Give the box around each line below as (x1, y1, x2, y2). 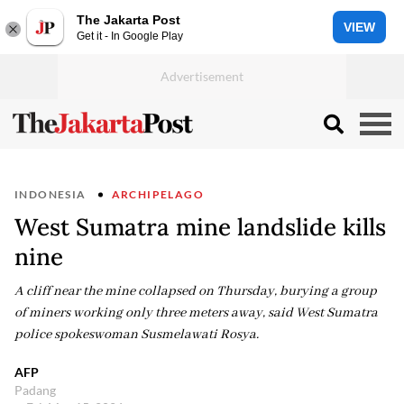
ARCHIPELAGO (111, 188, 205, 201)
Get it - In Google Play (77, 29, 183, 42)
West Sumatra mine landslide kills (14, 212, 386, 242)
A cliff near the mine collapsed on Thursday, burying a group (14, 283, 377, 299)
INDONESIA (14, 188, 87, 201)
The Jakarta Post (77, 12, 180, 27)
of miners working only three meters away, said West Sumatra (14, 305, 378, 321)
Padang (14, 382, 56, 398)
